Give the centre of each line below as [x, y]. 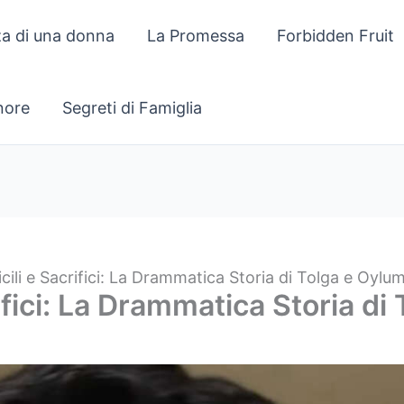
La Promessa [196, 36]
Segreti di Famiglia [132, 108]
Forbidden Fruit [335, 36]
